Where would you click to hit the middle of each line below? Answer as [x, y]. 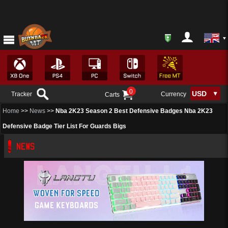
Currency [173, 94]
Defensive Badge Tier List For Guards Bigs [64, 126]
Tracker [22, 94]
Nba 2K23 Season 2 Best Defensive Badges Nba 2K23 [134, 111]
